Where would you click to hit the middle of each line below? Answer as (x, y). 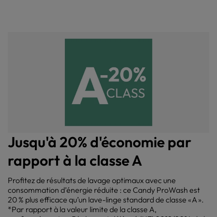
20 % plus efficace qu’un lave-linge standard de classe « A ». (106, 200)
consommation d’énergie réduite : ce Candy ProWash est (104, 190)
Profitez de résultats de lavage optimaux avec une (92, 180)
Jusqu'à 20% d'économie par (100, 142)
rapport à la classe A (75, 160)
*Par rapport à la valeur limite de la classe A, (82, 209)
